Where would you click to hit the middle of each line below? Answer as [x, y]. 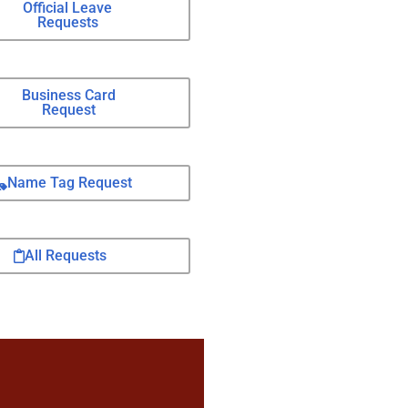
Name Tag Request [69, 183]
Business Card [68, 95]
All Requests [66, 255]
